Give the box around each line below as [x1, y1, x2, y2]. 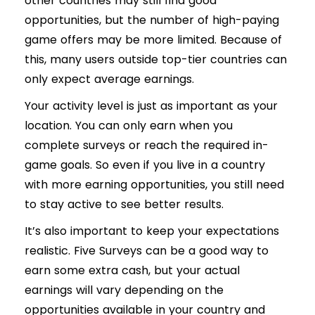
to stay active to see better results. [25, 196, 224, 213]
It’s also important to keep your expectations [25, 223, 279, 240]
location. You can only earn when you [25, 117, 233, 134]
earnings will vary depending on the [25, 282, 224, 299]
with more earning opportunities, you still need [25, 176, 284, 193]
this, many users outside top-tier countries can [25, 51, 287, 68]
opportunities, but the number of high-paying [25, 12, 279, 29]
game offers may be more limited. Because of [25, 32, 282, 49]
